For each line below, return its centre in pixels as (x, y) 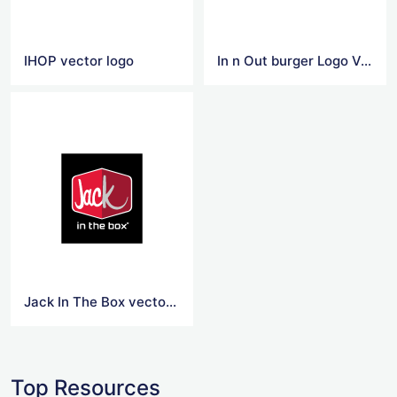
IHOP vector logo (79, 60)
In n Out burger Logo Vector (366, 60)
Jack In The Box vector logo (171, 302)
